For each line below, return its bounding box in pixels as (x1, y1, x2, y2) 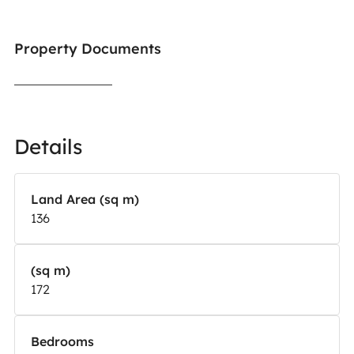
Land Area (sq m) (30, 190, 139, 207)
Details (13, 133, 82, 160)
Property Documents (13, 39, 161, 58)
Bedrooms (30, 333, 94, 349)
